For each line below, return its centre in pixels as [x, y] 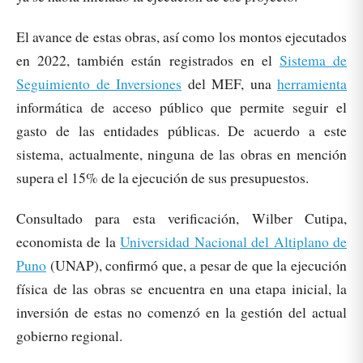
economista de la [68, 242]
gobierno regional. [72, 336]
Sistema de [313, 60]
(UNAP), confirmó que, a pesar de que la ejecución [196, 265]
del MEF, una [229, 83]
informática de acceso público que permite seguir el [181, 107]
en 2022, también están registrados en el [148, 60]
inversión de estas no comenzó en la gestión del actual [181, 312]
